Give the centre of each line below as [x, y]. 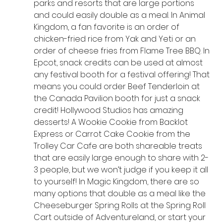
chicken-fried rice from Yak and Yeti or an [115, 39]
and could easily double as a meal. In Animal [120, 15]
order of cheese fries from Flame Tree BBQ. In [122, 51]
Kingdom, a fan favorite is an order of [107, 27]
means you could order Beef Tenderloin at [117, 87]
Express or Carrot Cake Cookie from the [113, 134]
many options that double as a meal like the [120, 194]
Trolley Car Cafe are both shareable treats [119, 146]
